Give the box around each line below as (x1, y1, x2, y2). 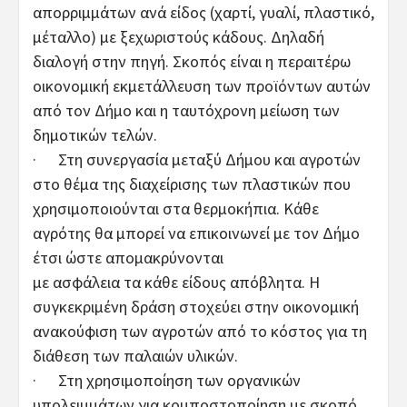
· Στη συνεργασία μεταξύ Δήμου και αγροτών (33, 148, 361, 170)
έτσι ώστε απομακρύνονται (33, 246, 223, 268)
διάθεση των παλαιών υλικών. (33, 344, 238, 366)
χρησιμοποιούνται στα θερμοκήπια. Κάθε (33, 197, 319, 219)
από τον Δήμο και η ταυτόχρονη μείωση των (33, 99, 340, 121)
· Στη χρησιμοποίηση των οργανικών (33, 369, 301, 391)
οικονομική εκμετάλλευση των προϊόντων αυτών (33, 74, 371, 96)
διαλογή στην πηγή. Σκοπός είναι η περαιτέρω (33, 50, 351, 72)
